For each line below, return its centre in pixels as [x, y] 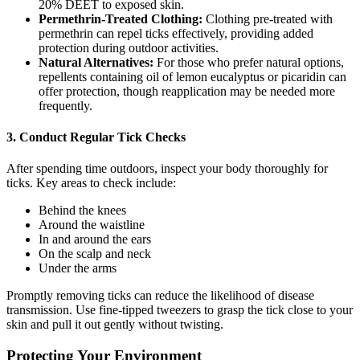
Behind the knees [82, 211]
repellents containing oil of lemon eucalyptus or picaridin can [192, 76]
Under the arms [78, 268]
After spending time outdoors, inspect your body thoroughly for [167, 169]
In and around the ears [95, 239]
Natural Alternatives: [96, 62]
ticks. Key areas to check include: [91, 183]
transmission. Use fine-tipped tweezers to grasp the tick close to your [180, 310]
